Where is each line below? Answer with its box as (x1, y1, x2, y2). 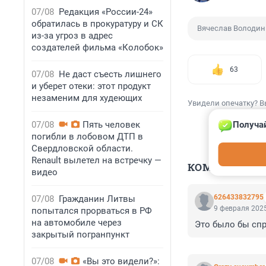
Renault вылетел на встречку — (31, 155, 161, 166)
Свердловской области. (31, 143, 133, 154)
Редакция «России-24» (59, 7, 153, 17)
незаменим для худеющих (31, 93, 142, 103)
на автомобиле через (31, 217, 122, 228)
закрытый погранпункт (31, 229, 129, 240)
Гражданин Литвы (59, 194, 135, 204)
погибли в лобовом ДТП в (31, 131, 143, 142)
